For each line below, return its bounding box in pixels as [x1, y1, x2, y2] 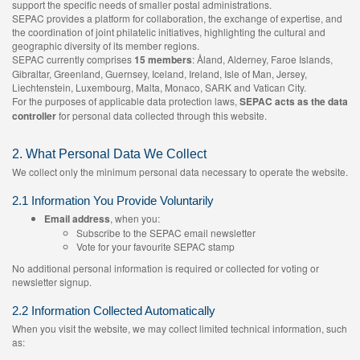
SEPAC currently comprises [12, 52, 134, 66]
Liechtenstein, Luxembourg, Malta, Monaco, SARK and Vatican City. [12, 80, 306, 94]
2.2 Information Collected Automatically [12, 304, 215, 317]
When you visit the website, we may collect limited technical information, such [12, 321, 347, 335]
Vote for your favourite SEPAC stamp [76, 239, 235, 253]
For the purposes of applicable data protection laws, [12, 94, 239, 108]
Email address [44, 211, 110, 226]
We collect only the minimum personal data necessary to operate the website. [12, 165, 348, 178]
